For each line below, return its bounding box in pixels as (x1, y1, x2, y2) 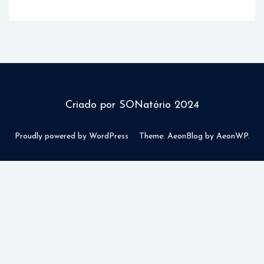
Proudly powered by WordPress (14, 132, 128, 141)
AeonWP (216, 132, 248, 141)
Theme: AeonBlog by (138, 132, 216, 141)
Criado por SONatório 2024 (65, 100, 199, 111)
